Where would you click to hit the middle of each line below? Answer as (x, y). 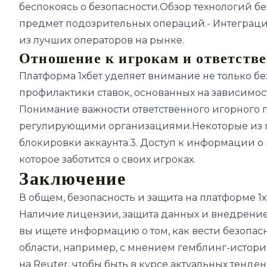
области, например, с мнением (98, 247)
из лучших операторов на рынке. (102, 40)
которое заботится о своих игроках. (107, 159)
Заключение (72, 178)
